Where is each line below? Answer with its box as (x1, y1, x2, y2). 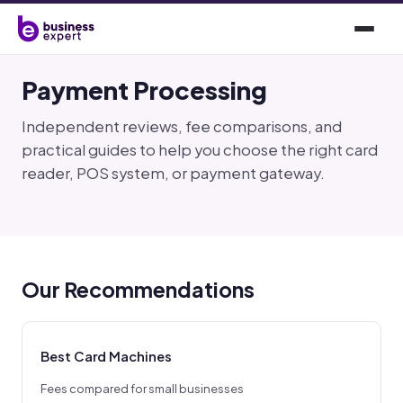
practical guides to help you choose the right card (22, 140, 378, 159)
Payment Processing (22, 75, 267, 105)
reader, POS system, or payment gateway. (22, 164, 325, 183)
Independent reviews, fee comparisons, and (22, 117, 342, 136)
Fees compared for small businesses (40, 381, 244, 396)
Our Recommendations (22, 276, 255, 302)
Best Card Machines (40, 347, 172, 364)
